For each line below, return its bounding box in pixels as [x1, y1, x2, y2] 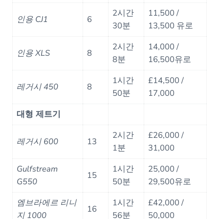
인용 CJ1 [17, 13, 48, 25]
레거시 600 [17, 135, 59, 147]
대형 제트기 [17, 108, 61, 120]
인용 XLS [17, 47, 50, 59]
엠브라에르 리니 [17, 197, 77, 208]
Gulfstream [17, 163, 58, 175]
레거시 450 [17, 81, 59, 92]
